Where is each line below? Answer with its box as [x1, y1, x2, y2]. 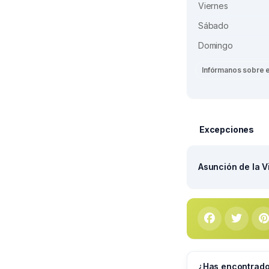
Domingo [198, 40, 233, 51]
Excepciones [199, 124, 255, 135]
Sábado [198, 20, 229, 31]
